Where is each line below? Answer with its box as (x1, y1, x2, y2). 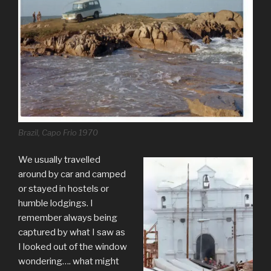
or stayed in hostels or (18, 183, 109, 195)
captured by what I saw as (18, 227, 125, 238)
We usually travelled (18, 154, 100, 166)
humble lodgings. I (18, 198, 93, 209)
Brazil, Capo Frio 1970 (18, 127, 98, 137)
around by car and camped (18, 169, 126, 180)
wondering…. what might (18, 256, 119, 267)
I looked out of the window (18, 241, 127, 253)
